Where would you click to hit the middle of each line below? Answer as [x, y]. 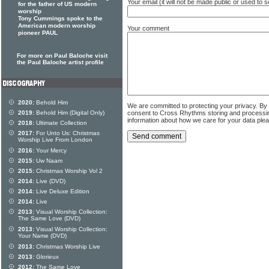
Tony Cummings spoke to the [60, 19]
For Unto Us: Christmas [67, 133]
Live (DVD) [50, 181]
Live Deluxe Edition [62, 191]
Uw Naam [48, 161]
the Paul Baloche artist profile [60, 62]
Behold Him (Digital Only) [69, 113]
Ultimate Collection [61, 123]
